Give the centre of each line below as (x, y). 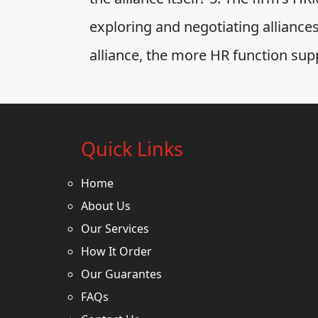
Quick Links (132, 149)
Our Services (115, 229)
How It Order (116, 251)
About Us (106, 206)
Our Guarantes (121, 274)
